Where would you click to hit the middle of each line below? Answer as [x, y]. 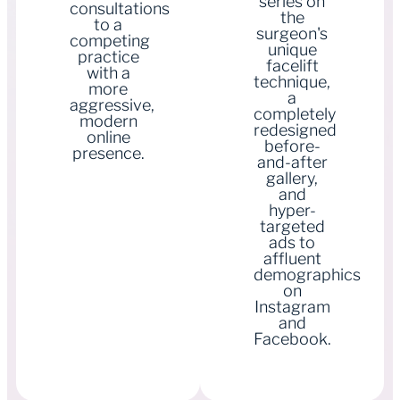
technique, [292, 82]
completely [295, 114]
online [108, 137]
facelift [292, 66]
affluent [292, 258]
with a [108, 73]
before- [292, 146]
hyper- [292, 210]
